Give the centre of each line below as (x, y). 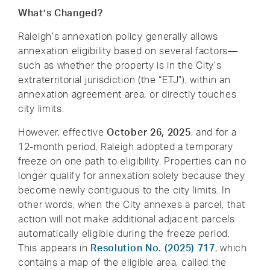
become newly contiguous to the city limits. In (124, 190)
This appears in (55, 247)
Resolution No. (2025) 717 (153, 247)
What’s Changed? (61, 12)
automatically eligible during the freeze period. (124, 233)
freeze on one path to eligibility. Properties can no (132, 161)
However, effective (63, 132)
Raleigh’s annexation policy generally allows (118, 36)
